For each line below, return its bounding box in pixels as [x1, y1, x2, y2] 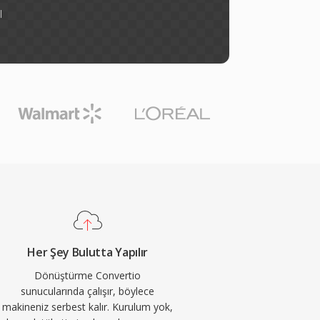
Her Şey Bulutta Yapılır [27, 244, 148, 260]
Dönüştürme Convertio [34, 269, 141, 282]
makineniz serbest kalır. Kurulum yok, [2, 300, 174, 314]
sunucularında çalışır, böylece [21, 284, 155, 298]
